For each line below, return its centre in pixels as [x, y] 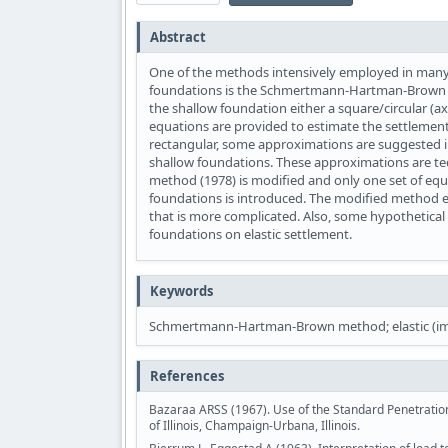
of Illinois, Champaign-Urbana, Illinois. [254, 426]
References [187, 376]
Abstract [178, 37]
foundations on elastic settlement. [250, 234]
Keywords [181, 291]
